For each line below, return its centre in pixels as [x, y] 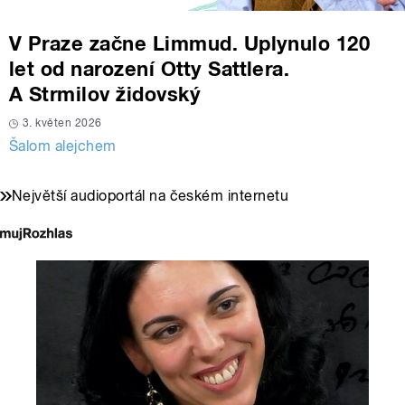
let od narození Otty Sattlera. [150, 69]
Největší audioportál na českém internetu [151, 196]
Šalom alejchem [63, 146]
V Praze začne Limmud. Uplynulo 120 [190, 44]
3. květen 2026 [62, 123]
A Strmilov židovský [105, 94]
